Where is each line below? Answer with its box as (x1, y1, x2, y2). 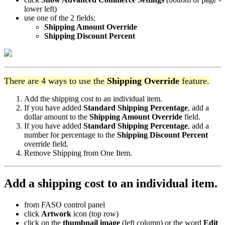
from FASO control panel (24, 200, 105, 209)
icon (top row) (71, 209, 119, 218)
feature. (179, 76, 209, 86)
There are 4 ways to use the (4, 76, 107, 86)
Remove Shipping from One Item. (24, 149, 132, 158)
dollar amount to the (24, 113, 89, 122)
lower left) (24, 5, 57, 14)
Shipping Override (107, 76, 179, 86)
